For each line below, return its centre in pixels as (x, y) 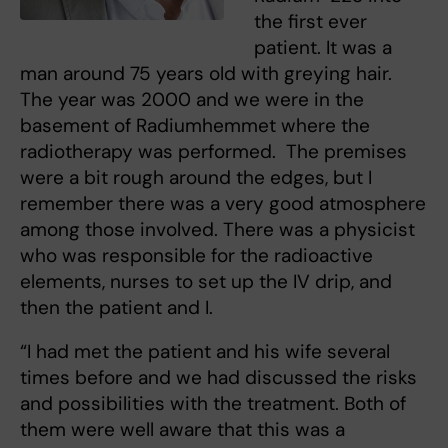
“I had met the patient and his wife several (205, 351)
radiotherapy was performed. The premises (213, 151)
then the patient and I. (116, 307)
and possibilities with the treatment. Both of (213, 403)
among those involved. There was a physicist (217, 229)
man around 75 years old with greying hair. (206, 73)
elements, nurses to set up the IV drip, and (206, 281)
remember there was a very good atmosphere (223, 203)
